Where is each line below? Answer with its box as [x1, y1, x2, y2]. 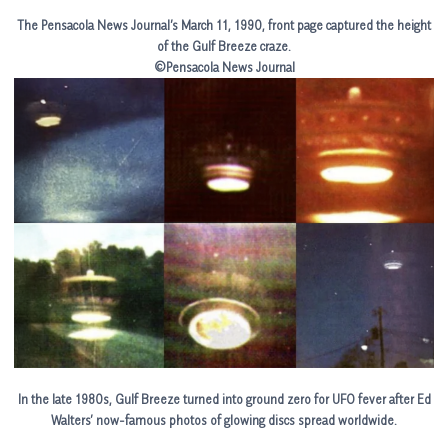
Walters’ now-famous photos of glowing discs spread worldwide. [51, 411, 397, 428]
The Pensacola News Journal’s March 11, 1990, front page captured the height [17, 16, 431, 33]
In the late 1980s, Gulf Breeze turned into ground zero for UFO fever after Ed [17, 390, 431, 407]
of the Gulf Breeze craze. [157, 37, 291, 54]
